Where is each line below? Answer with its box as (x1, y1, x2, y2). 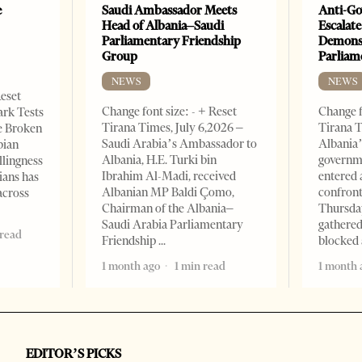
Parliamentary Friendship (102, 33, 242, 49)
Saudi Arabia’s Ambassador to (102, 137, 258, 152)
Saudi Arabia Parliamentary (102, 217, 244, 233)
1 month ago (102, 259, 161, 274)
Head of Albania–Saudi (102, 18, 225, 34)
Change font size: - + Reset (102, 104, 238, 120)
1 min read (172, 259, 226, 274)
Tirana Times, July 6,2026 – (102, 120, 244, 136)
